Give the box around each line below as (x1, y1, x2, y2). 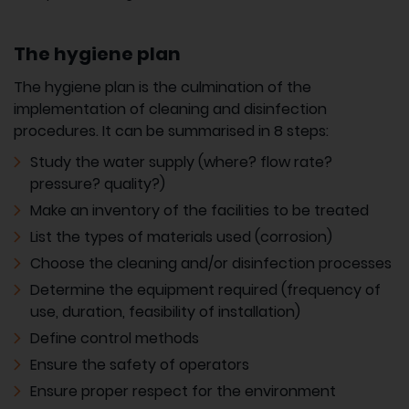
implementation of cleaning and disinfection (14, 99, 327, 121)
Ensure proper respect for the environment (30, 381, 336, 403)
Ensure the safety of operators (30, 354, 249, 376)
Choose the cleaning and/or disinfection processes (30, 253, 392, 275)
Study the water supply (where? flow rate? (30, 152, 332, 173)
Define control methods (30, 328, 199, 350)
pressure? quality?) (30, 173, 165, 195)
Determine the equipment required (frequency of (30, 279, 381, 301)
